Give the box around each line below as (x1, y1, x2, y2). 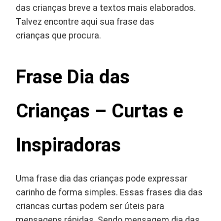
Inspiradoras (16, 134, 121, 156)
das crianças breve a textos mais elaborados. (16, 3, 196, 13)
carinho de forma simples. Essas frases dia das (16, 187, 203, 197)
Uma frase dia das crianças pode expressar (16, 174, 188, 184)
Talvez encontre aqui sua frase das (16, 17, 155, 27)
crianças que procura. (16, 31, 102, 40)
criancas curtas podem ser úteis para (16, 201, 165, 211)
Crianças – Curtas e (16, 100, 184, 122)
